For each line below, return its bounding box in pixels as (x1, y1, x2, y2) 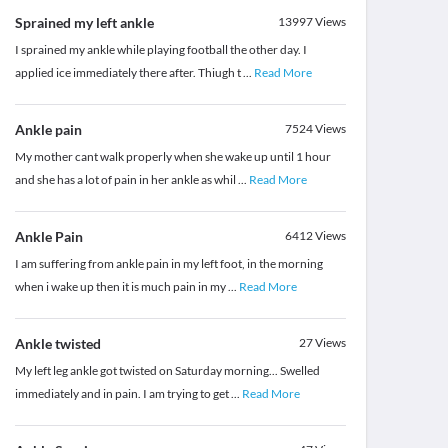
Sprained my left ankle (14, 14, 154, 32)
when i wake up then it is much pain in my (14, 279, 228, 295)
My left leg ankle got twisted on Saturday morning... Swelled (14, 363, 320, 379)
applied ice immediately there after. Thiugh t (14, 65, 243, 81)
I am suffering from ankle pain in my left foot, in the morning (14, 256, 323, 272)
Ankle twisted (14, 335, 101, 353)
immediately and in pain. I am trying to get (14, 386, 231, 402)
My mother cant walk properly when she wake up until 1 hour (14, 149, 331, 165)
